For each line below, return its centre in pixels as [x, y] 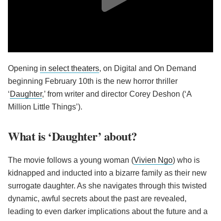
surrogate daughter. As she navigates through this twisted [107, 186]
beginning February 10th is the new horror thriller [93, 81]
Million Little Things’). [45, 107]
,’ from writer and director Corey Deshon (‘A [117, 94]
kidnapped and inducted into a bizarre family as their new [107, 173]
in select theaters [70, 69]
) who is [186, 160]
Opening [24, 69]
